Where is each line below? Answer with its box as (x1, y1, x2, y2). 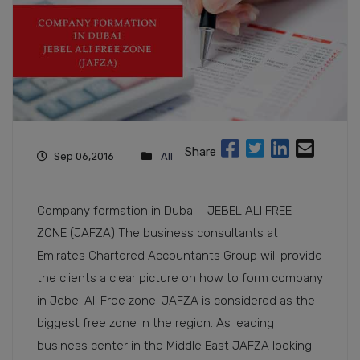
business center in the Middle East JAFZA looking (37, 338, 312, 354)
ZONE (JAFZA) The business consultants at (37, 226, 278, 241)
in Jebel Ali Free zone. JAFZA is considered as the (37, 293, 315, 309)
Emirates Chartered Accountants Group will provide (37, 248, 322, 264)
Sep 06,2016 (54, 150, 114, 163)
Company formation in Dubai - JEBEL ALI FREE (37, 203, 292, 219)
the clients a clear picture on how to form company (37, 271, 323, 286)
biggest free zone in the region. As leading (37, 316, 274, 331)
